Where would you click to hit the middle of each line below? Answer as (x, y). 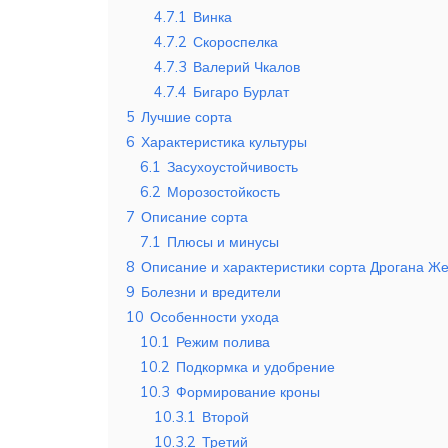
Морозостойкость (223, 192)
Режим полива (223, 342)
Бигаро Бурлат (241, 92)
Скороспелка (235, 42)
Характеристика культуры (224, 142)
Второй (225, 417)
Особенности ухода (214, 317)
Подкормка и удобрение (255, 367)
